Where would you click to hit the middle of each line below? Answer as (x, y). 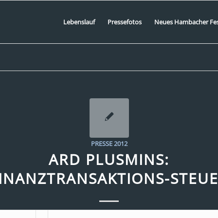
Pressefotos (124, 22)
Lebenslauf (79, 22)
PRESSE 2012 (109, 144)
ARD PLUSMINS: (109, 159)
